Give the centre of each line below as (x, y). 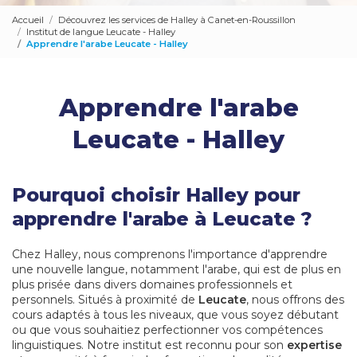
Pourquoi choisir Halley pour (156, 195)
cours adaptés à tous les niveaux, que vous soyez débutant (175, 315)
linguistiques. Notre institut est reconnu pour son (149, 345)
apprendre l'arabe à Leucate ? (162, 219)
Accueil (28, 20)
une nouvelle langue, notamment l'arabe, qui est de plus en (177, 270)
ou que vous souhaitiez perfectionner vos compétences (167, 330)
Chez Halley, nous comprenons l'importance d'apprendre (170, 255)
